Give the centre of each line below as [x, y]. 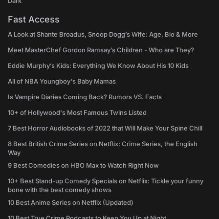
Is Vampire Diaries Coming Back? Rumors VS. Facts [85, 97]
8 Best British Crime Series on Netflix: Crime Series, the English [103, 144]
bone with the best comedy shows [60, 190]
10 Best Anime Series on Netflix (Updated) [71, 202]
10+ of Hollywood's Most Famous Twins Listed [77, 112]
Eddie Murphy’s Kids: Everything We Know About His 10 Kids [98, 66]
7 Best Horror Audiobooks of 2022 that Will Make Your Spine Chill [105, 128]
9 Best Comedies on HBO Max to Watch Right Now [83, 165]
